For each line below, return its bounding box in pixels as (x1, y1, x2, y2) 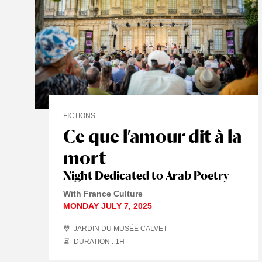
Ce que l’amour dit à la (63, 125, 242, 147)
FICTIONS (63, 111, 95, 120)
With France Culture (63, 188, 143, 198)
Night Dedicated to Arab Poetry (63, 168, 229, 182)
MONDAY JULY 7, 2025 (63, 201, 152, 211)
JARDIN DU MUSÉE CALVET (74, 224, 167, 233)
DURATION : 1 (74, 237, 119, 246)
